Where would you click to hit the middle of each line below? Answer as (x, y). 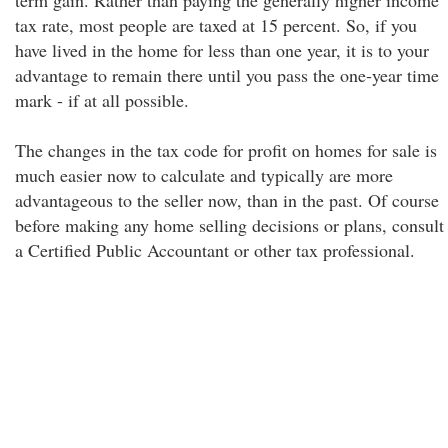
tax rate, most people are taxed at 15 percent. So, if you (216, 25)
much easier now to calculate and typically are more (204, 175)
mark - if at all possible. (102, 100)
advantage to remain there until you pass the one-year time (227, 75)
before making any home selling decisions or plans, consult (229, 225)
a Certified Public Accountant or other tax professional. (215, 250)
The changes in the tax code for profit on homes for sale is (226, 150)
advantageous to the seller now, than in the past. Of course (227, 200)
